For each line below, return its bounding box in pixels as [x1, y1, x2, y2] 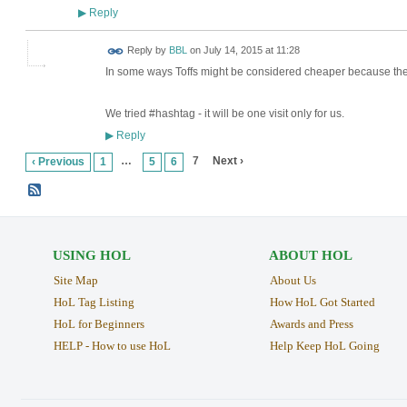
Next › [212, 154, 243, 168]
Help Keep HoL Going [269, 339, 380, 353]
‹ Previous [31, 155, 84, 169]
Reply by [124, 45, 169, 56]
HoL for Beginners [53, 317, 144, 332]
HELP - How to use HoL [53, 339, 171, 353]
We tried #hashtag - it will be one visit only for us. [104, 106, 344, 120]
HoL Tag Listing [53, 295, 134, 310]
